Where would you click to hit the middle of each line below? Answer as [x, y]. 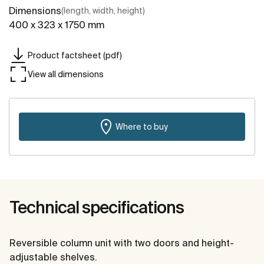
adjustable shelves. [53, 257]
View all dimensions [66, 74]
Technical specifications [97, 207]
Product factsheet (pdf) [75, 55]
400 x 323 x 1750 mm [57, 25]
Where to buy [141, 126]
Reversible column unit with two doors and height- [122, 243]
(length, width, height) [103, 11]
